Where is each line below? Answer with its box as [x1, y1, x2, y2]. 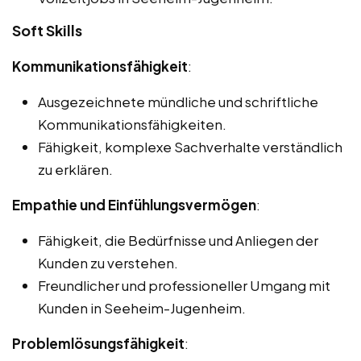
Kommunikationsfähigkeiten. [38, 114, 226, 133]
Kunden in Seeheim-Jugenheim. [38, 298, 246, 317]
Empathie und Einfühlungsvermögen [12, 195, 256, 214]
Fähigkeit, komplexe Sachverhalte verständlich [38, 137, 342, 156]
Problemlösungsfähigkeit [12, 334, 185, 352]
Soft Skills [12, 20, 82, 39]
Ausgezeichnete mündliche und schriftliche [38, 92, 318, 110]
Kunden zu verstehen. [38, 253, 178, 272]
